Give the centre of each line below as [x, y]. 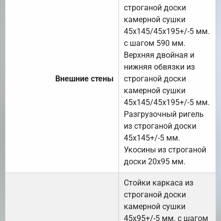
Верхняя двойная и [159, 55]
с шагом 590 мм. [155, 43]
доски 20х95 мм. [155, 161]
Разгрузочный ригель [164, 114]
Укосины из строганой [165, 149]
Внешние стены [84, 78]
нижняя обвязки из [159, 67]
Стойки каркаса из [159, 183]
